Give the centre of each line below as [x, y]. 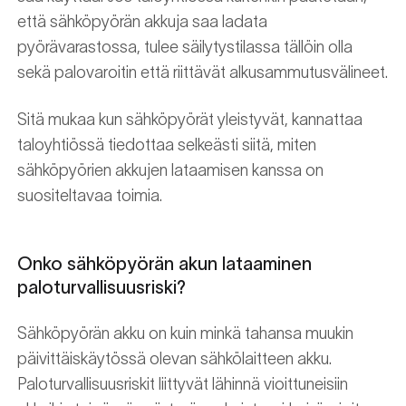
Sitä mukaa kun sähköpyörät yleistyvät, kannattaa [190, 120]
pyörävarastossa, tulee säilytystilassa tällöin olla [185, 47]
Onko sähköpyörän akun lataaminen [164, 264]
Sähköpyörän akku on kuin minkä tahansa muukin [185, 333]
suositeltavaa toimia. [90, 196]
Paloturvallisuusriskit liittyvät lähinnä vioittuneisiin [183, 384]
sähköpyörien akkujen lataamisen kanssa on [170, 170]
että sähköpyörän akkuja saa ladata [142, 22]
